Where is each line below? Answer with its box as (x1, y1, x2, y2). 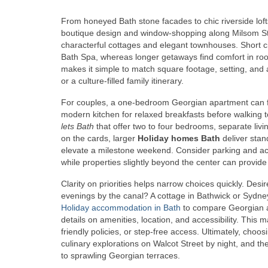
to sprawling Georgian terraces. (61, 250, 180, 260)
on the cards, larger (61, 133, 138, 143)
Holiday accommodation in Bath (61, 202, 181, 212)
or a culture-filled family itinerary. (61, 75, 184, 86)
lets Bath (61, 121, 94, 131)
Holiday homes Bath (138, 133, 220, 143)
